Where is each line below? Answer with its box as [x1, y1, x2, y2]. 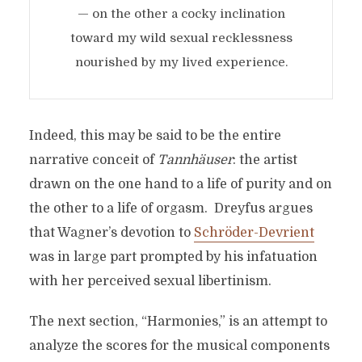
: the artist [232, 153, 297, 167]
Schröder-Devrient [193, 225, 314, 240]
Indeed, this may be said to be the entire [28, 128, 281, 143]
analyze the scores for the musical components [28, 339, 330, 353]
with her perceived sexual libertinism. [28, 274, 271, 288]
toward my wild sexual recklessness [69, 31, 293, 45]
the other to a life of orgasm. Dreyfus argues [28, 201, 313, 216]
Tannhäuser [157, 153, 233, 167]
